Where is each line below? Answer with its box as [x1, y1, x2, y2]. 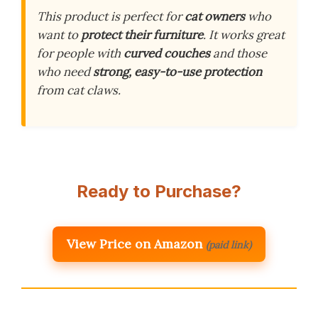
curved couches [124, 45, 210, 62]
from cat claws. [37, 82, 121, 99]
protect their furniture [81, 27, 203, 43]
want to [37, 27, 81, 43]
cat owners [185, 9, 245, 25]
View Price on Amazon [67, 235, 202, 252]
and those [210, 45, 267, 62]
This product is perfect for [37, 9, 185, 25]
